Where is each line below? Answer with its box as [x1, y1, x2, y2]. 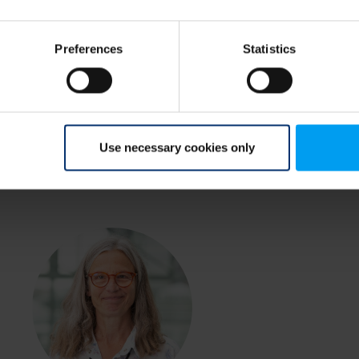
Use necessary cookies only [99, 140, 255, 155]
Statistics [243, 42, 296, 56]
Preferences [54, 42, 123, 56]
